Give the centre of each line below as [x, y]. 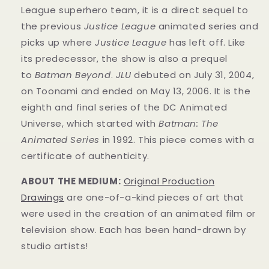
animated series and [207, 26]
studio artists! [55, 246]
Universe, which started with [90, 124]
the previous [53, 26]
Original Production [169, 181]
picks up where [58, 43]
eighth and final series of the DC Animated [124, 107]
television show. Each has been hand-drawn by [134, 230]
